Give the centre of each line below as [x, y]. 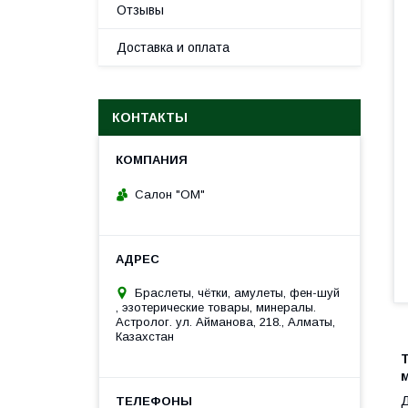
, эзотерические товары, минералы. [216, 307]
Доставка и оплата [173, 47]
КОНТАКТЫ [150, 117]
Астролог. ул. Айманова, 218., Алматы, [225, 321]
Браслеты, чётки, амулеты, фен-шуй [237, 292]
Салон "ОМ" [170, 194]
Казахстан [145, 336]
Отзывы [140, 10]
